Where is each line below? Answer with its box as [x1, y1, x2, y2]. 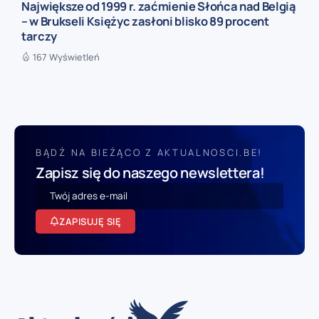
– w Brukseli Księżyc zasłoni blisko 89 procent [21, 12, 269, 29]
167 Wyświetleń [33, 51, 100, 64]
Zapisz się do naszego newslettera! [36, 162, 265, 182]
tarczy [21, 27, 58, 44]
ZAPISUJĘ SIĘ [59, 214, 121, 228]
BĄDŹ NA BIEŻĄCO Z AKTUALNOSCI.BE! [36, 145, 263, 159]
